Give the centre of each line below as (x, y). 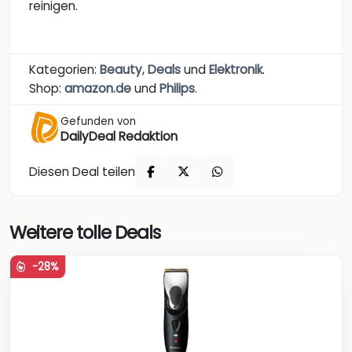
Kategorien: (64, 69)
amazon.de (98, 88)
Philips (177, 88)
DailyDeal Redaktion (119, 136)
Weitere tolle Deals (85, 233)
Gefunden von (98, 121)
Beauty (121, 69)
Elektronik (236, 69)
